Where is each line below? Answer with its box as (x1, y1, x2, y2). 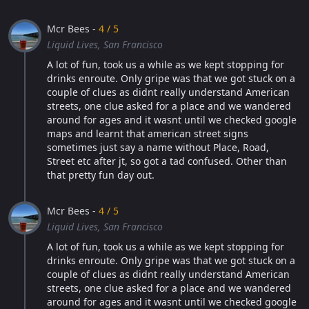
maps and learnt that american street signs (47, 127, 248, 140)
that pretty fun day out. (47, 168, 154, 181)
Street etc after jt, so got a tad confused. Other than (47, 154, 287, 168)
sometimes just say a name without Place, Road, (47, 141, 269, 154)
